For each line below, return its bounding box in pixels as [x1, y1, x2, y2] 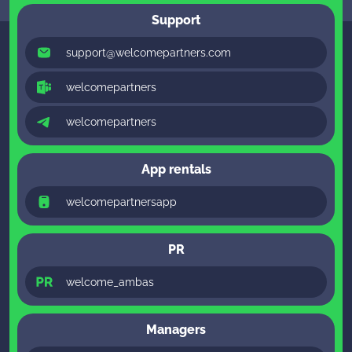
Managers [146, 321, 206, 337]
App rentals [141, 161, 211, 177]
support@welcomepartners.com [66, 46, 231, 59]
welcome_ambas [66, 275, 154, 288]
